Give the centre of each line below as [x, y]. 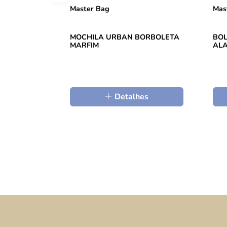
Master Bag [90, 9]
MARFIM [84, 45]
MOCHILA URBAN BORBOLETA [125, 37]
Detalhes [131, 97]
